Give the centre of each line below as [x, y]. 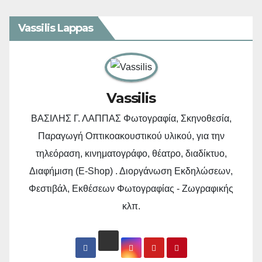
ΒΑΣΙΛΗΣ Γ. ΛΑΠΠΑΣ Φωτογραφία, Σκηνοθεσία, [131, 119]
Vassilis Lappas [56, 28]
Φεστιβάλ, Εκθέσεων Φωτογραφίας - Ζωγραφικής [131, 189]
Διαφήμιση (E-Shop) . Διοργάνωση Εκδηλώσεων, [131, 171]
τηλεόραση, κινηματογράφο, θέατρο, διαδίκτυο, [131, 154]
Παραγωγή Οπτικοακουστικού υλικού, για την [131, 136]
